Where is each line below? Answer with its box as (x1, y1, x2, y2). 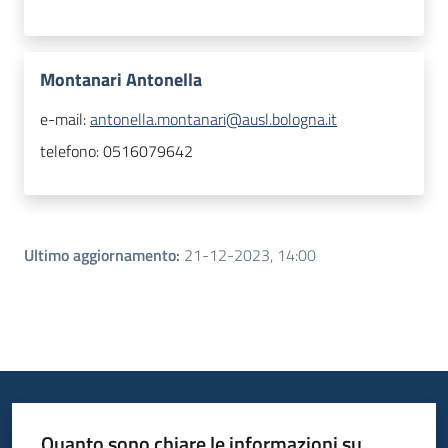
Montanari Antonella (40, 66, 202, 94)
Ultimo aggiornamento (24, 243, 176, 268)
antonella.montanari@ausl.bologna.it (90, 107, 337, 132)
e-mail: (40, 107, 90, 132)
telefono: (40, 139, 103, 164)
